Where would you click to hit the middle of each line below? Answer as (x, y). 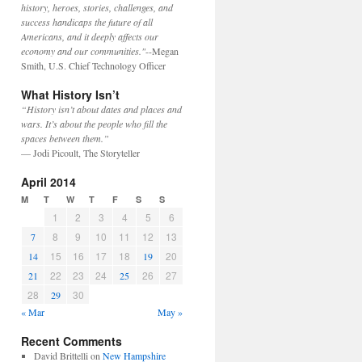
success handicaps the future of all (87, 22)
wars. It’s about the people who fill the (94, 124)
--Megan (162, 51)
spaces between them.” (65, 138)
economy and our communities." (83, 51)
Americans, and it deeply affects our (90, 36)
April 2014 (48, 182)
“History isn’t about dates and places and (101, 109)
